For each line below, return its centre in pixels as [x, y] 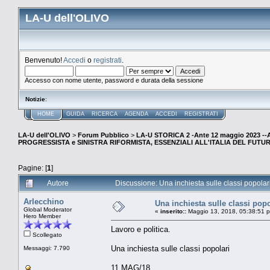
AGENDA [137, 114]
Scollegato [46, 234]
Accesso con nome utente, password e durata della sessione [114, 80]
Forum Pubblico [103, 135]
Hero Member [42, 216]
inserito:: [173, 211]
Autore [58, 183]
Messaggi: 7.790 [47, 248]
